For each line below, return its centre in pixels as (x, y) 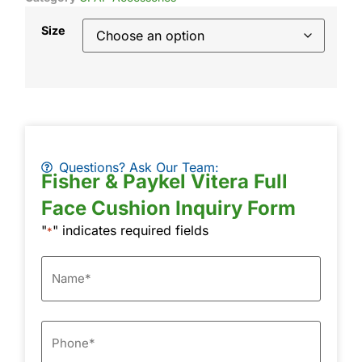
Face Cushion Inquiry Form (168, 208)
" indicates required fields (130, 230)
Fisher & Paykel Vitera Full (164, 181)
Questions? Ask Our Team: (139, 167)
